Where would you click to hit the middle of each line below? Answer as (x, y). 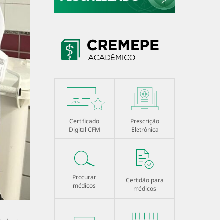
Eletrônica (145, 130)
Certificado (84, 121)
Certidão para (145, 180)
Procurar (84, 177)
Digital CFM (84, 130)
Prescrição (145, 121)
